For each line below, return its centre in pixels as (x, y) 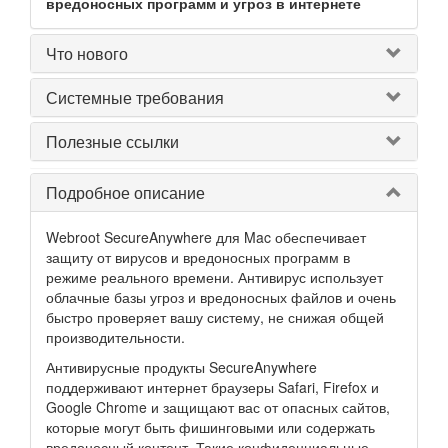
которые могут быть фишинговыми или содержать (210, 427)
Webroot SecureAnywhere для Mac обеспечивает (206, 237)
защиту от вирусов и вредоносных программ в (198, 257)
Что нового (87, 53)
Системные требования (135, 97)
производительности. (115, 337)
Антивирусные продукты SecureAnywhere (181, 367)
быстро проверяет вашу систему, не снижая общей (215, 317)
